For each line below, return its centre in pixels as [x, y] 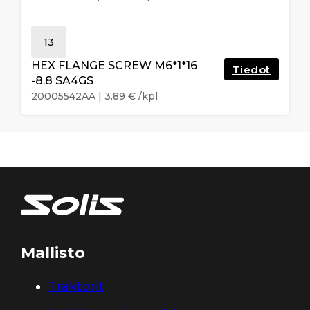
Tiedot [251, 69]
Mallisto [53, 253]
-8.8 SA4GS [62, 80]
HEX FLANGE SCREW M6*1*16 [114, 65]
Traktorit [76, 286]
